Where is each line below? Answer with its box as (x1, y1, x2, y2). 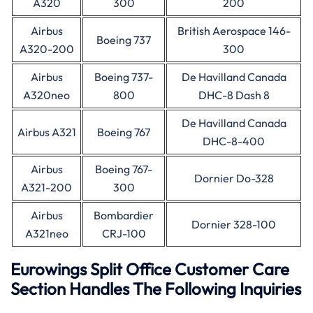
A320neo (23, 88, 70, 102)
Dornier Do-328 (194, 171, 274, 185)
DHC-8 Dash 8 (198, 88, 270, 102)
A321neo (24, 226, 68, 240)
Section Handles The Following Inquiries (10, 278, 301, 299)
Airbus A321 (17, 125, 76, 139)
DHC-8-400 (203, 134, 265, 148)
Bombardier (94, 208, 154, 222)
